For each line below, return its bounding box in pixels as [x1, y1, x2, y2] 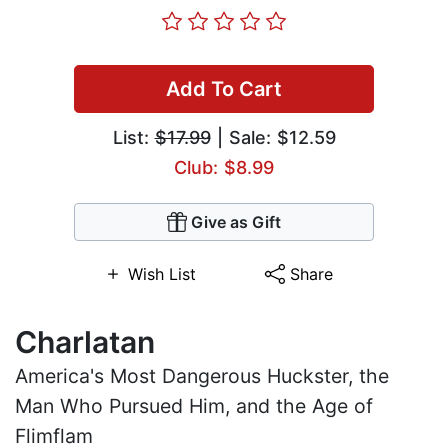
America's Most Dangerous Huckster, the [15, 364, 389, 389]
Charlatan [15, 324, 155, 361]
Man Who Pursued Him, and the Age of [15, 394, 373, 419]
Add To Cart [166, 77, 282, 102]
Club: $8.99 [174, 157, 274, 179]
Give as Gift [191, 212, 281, 233]
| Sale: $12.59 [210, 127, 336, 149]
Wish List [127, 264, 196, 285]
